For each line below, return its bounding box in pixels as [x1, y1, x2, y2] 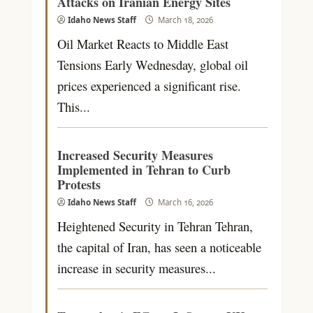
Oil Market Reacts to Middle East [57, 34, 228, 52]
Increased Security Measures [57, 145, 213, 164]
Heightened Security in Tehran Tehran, [57, 217, 253, 235]
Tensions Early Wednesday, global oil [57, 55, 248, 73]
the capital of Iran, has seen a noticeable [57, 238, 261, 256]
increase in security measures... [57, 259, 216, 277]
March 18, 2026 [155, 14, 213, 25]
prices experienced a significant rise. [57, 76, 241, 94]
